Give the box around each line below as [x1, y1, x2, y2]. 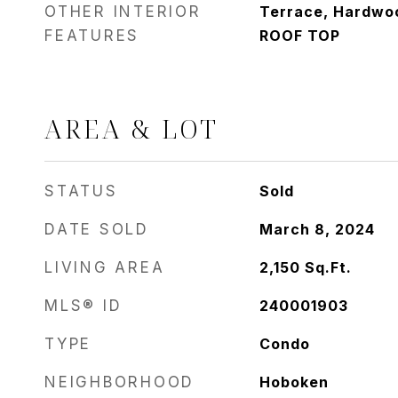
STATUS [44, 182, 118, 200]
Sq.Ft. [304, 259, 352, 276]
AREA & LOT [44, 111, 219, 146]
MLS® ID [44, 297, 123, 314]
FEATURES [44, 27, 139, 44]
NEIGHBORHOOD [44, 373, 195, 391]
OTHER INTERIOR [44, 3, 202, 20]
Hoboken [259, 373, 329, 391]
